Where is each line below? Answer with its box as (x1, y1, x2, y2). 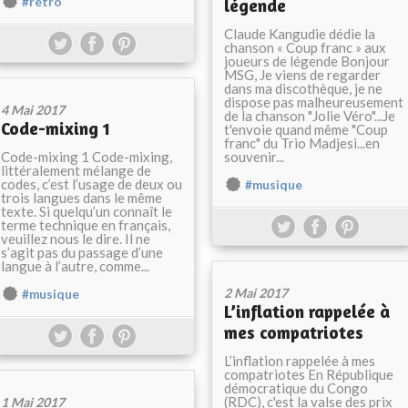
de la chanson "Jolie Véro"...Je (224, 107, 395, 124)
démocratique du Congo (224, 380, 368, 396)
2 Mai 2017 (224, 285, 288, 301)
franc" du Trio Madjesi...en (224, 135, 380, 151)
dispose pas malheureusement (224, 94, 403, 110)
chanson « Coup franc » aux (224, 39, 386, 56)
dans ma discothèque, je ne (224, 80, 382, 97)
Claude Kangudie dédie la (224, 25, 375, 42)
